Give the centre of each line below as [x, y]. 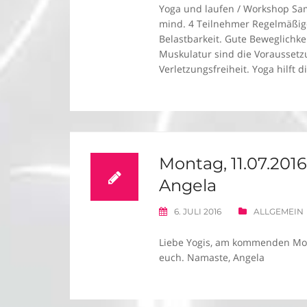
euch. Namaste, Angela [212, 257]
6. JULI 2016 [198, 211]
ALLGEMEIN [279, 211]
